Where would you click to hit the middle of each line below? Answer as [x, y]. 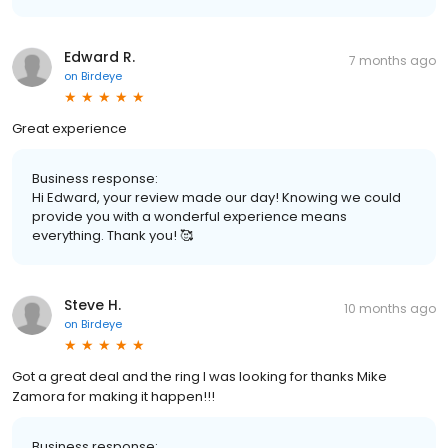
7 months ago [392, 60]
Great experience [69, 128]
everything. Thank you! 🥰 [112, 235]
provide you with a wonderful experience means [189, 216]
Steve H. [92, 304]
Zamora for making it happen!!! [113, 396]
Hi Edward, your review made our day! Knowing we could [216, 197]
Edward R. [99, 56]
